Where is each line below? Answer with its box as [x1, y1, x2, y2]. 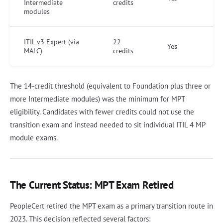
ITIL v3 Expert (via [24, 37, 79, 46]
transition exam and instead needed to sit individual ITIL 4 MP [10, 119, 205, 129]
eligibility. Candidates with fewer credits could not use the [10, 107, 194, 116]
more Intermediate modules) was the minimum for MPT [10, 94, 185, 104]
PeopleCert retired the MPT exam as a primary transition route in [10, 201, 213, 211]
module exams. [10, 132, 58, 142]
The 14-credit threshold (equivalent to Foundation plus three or [10, 81, 211, 91]
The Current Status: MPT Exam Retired [10, 178, 174, 192]
